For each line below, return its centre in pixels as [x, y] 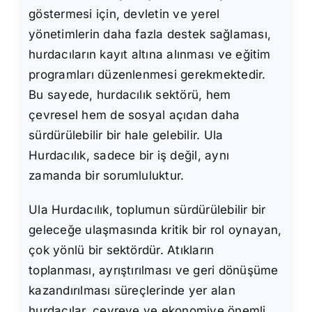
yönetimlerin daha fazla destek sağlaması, [150, 34]
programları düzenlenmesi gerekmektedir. [147, 74]
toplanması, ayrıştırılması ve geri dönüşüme [154, 270]
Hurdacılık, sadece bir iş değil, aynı [129, 155]
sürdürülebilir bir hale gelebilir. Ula [126, 135]
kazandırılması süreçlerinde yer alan [132, 290]
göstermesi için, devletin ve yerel [124, 14]
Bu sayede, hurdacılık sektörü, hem [130, 94]
